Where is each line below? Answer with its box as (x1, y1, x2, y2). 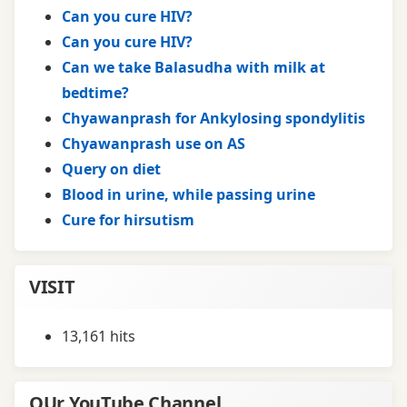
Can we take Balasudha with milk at (62, 56, 325, 77)
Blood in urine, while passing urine (62, 184, 315, 204)
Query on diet (62, 158, 161, 179)
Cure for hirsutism (62, 209, 194, 230)
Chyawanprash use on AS (62, 133, 245, 154)
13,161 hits (62, 325, 135, 346)
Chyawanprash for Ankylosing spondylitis (62, 107, 365, 128)
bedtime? (62, 82, 129, 103)
